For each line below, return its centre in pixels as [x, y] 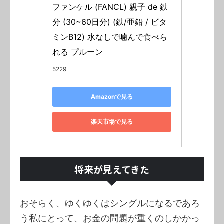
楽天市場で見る [112, 122]
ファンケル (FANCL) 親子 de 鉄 [110, 7]
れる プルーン [78, 52]
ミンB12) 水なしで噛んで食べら [110, 37]
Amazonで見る [112, 97]
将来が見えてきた [112, 169]
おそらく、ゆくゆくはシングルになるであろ [110, 203]
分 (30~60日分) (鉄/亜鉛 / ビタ [110, 22]
